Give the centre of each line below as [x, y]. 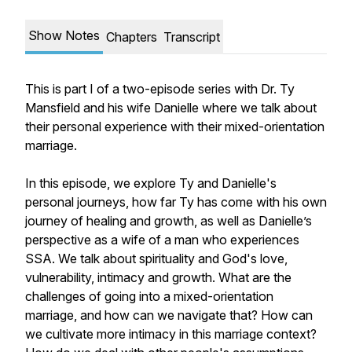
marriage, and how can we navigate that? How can [169, 315]
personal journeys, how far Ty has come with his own [176, 202]
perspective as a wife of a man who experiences [162, 240]
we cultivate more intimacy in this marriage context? [171, 334]
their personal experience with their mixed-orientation [175, 126]
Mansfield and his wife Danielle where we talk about [171, 108]
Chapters [132, 37]
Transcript [192, 37]
